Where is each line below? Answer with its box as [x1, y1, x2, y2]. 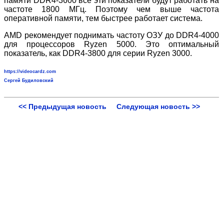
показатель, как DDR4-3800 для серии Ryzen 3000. [4, 48, 192, 57]
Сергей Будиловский [4, 77, 53, 83]
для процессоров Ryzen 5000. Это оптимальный [4, 39, 219, 48]
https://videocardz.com [4, 68, 56, 74]
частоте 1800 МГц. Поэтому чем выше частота [4, 4, 219, 13]
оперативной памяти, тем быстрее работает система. [4, 13, 202, 22]
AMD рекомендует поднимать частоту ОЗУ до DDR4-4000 [4, 30, 219, 39]
